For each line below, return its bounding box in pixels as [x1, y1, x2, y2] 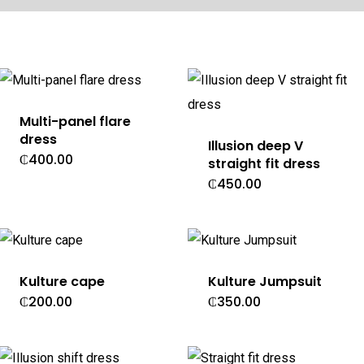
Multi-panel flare [19, 111, 131, 131]
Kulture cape [19, 271, 105, 291]
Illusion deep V [208, 136, 304, 155]
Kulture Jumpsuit [208, 271, 323, 291]
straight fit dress [208, 154, 321, 173]
